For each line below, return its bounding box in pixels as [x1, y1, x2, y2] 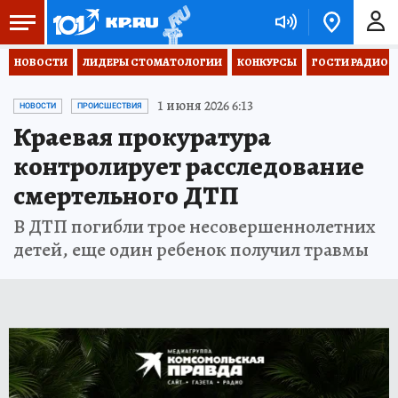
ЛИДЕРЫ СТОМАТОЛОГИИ [83, 55, 222, 69]
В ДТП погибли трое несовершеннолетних [13, 213, 376, 240]
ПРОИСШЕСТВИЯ [77, 101, 142, 110]
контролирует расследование [13, 148, 364, 184]
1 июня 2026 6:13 [157, 96, 253, 115]
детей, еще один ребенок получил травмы [13, 236, 369, 263]
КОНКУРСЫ [237, 55, 297, 69]
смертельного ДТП [13, 178, 239, 213]
